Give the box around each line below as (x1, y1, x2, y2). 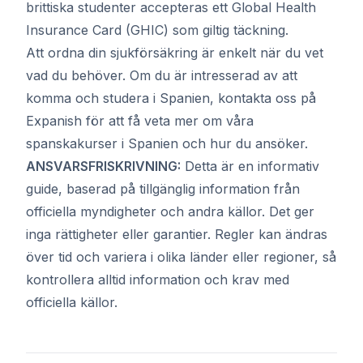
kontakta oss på (218, 90, 316, 106)
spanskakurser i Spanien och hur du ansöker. (26, 135, 308, 152)
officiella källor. (26, 294, 117, 310)
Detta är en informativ (181, 158, 319, 174)
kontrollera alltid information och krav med (26, 271, 289, 288)
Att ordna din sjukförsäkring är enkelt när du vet (26, 45, 323, 61)
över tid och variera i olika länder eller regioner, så (26, 249, 336, 265)
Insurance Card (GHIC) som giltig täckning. (26, 22, 288, 38)
